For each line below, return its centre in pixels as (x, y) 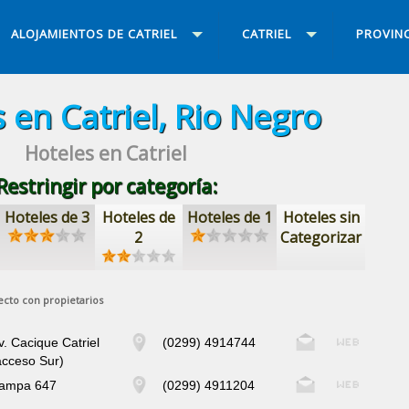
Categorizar (321, 237)
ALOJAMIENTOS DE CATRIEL (94, 34)
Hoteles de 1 (230, 217)
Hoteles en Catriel (106, 153)
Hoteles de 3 (47, 217)
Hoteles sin (321, 217)
